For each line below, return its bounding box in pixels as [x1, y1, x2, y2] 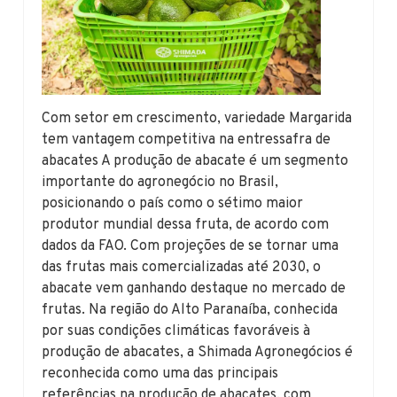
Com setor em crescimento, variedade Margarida [42, 109, 353, 128]
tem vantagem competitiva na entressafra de [42, 130, 331, 149]
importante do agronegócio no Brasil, [42, 173, 279, 191]
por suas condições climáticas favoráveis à [42, 322, 311, 340]
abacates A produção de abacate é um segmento [42, 152, 349, 170]
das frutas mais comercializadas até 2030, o [42, 258, 322, 276]
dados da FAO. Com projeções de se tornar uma [42, 237, 339, 255]
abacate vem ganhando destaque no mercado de [42, 279, 346, 298]
